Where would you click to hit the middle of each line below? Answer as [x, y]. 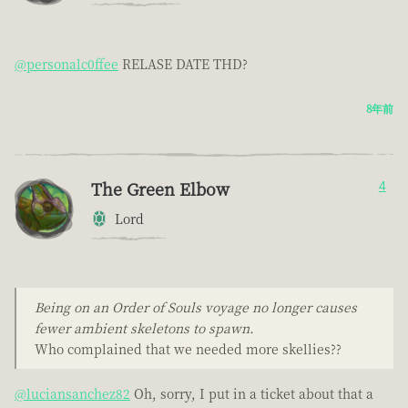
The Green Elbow [160, 189]
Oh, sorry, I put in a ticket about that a [252, 394]
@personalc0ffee [66, 64]
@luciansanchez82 [72, 394]
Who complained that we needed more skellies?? [188, 349]
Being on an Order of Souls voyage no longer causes [196, 307]
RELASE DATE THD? [183, 64]
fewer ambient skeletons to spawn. [144, 328]
